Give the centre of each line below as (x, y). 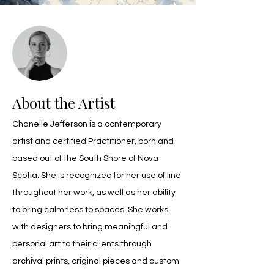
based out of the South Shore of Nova (86, 158)
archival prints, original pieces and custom (97, 261)
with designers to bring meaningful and (91, 227)
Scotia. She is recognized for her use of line (98, 176)
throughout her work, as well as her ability (95, 193)
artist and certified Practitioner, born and (94, 141)
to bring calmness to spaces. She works (91, 210)
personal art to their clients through (83, 244)
